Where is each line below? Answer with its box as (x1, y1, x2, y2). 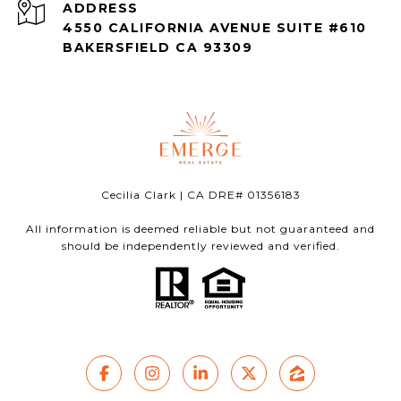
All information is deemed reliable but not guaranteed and (26, 222, 375, 236)
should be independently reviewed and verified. (61, 239, 340, 253)
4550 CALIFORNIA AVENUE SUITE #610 (63, 20, 367, 37)
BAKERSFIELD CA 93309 (63, 39, 252, 56)
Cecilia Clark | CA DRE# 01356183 (100, 188, 301, 202)
